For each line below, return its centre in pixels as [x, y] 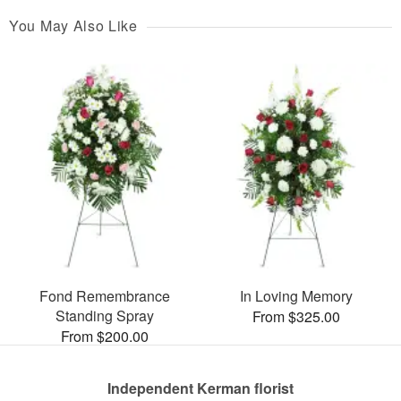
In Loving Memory [296, 295]
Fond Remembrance [105, 295]
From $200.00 [105, 336]
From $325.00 [296, 316]
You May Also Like [73, 26]
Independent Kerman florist [200, 388]
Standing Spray [105, 315]
